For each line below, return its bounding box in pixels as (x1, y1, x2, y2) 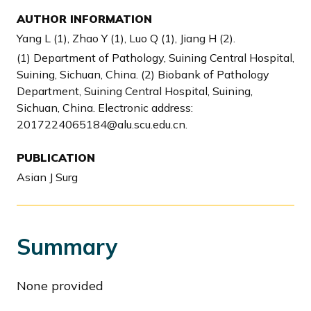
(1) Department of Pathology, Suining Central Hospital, (17, 51, 294, 65)
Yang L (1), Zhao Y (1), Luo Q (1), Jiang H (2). (17, 31, 235, 45)
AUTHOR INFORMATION (17, 12, 152, 26)
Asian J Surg (17, 170, 78, 184)
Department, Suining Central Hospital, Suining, (17, 84, 253, 98)
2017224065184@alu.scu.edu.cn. (17, 117, 187, 131)
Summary (17, 233, 117, 260)
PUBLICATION (17, 151, 95, 165)
